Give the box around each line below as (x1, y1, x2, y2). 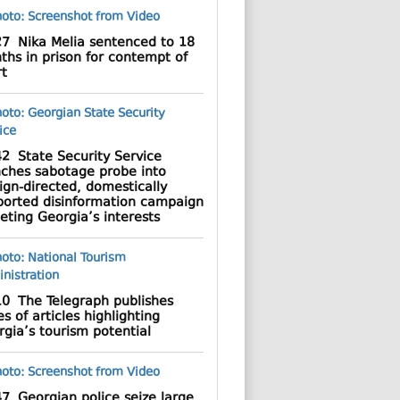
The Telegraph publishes (9, 293, 173, 312)
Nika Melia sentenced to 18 (9, 34, 195, 53)
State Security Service (9, 148, 162, 167)
